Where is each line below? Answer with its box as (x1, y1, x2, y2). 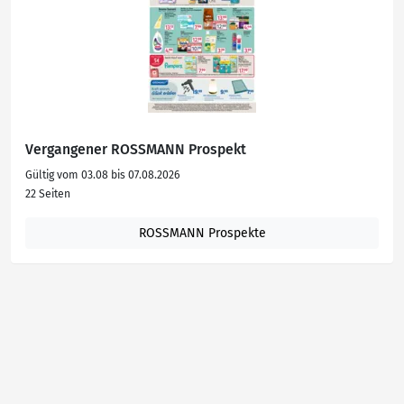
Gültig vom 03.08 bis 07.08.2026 (25, 169, 180, 181)
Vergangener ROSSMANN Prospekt (25, 141, 246, 158)
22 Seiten (25, 188, 70, 200)
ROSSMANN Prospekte (138, 225, 266, 241)
